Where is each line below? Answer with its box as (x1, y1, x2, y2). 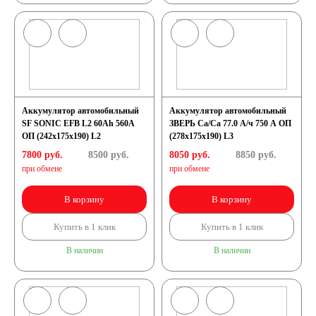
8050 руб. (169, 150, 210, 160)
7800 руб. (22, 150, 63, 160)
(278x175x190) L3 (169, 131, 233, 141)
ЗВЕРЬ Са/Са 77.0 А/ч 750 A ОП (169, 119, 291, 128)
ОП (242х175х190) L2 (22, 131, 101, 141)
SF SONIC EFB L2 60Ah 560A (22, 119, 135, 128)
